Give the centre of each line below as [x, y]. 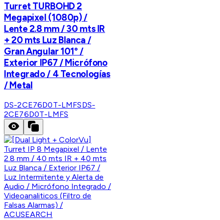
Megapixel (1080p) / [46, 17]
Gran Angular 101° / [44, 51]
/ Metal [18, 85]
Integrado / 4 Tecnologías [57, 74]
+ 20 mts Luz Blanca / [48, 40]
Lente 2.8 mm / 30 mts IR [55, 28]
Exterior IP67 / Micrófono [56, 62]
